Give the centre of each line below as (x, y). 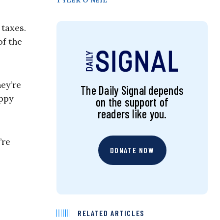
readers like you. (132, 114)
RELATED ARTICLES (111, 213)
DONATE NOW (132, 150)
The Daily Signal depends (132, 90)
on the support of (132, 102)
